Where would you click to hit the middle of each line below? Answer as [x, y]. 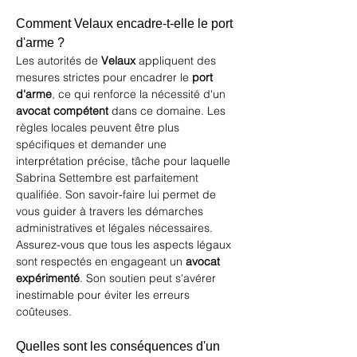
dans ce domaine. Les [169, 111]
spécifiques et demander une [93, 144]
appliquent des [177, 61]
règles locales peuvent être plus [99, 127]
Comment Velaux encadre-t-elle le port [126, 24]
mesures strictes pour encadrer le [104, 77]
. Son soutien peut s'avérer [149, 278]
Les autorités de [59, 61]
